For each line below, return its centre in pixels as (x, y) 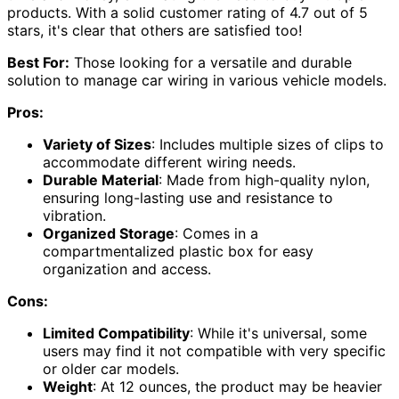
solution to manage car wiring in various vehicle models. (197, 80)
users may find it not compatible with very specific (214, 350)
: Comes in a (216, 233)
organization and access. (127, 269)
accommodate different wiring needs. (169, 162)
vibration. (74, 215)
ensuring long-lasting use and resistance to (188, 197)
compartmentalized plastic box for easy (178, 251)
